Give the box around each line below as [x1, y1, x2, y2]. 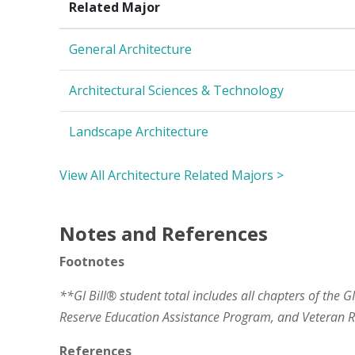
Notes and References [59, 219, 268, 246]
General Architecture [69, 40, 192, 58]
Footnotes [59, 252, 124, 270]
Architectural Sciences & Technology [69, 81, 284, 99]
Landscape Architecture [69, 122, 208, 140]
